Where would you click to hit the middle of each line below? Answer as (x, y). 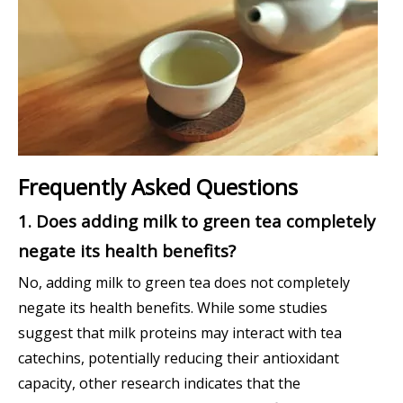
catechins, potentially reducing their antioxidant (179, 358)
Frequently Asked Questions (158, 187)
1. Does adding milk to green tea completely (197, 221)
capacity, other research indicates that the (159, 384)
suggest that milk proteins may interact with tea (180, 333)
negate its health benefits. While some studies (173, 308)
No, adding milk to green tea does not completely (184, 283)
